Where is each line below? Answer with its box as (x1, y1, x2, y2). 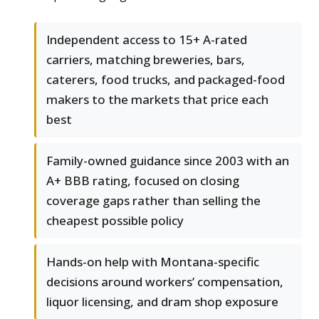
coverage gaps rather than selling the (46, 192, 261, 209)
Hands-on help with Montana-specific (46, 253, 259, 271)
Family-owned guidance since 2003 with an (46, 152, 289, 169)
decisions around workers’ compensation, (46, 273, 283, 291)
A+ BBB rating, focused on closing (46, 172, 239, 189)
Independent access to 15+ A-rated (46, 31, 247, 48)
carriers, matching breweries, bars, (46, 51, 245, 68)
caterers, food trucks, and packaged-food (46, 71, 285, 88)
